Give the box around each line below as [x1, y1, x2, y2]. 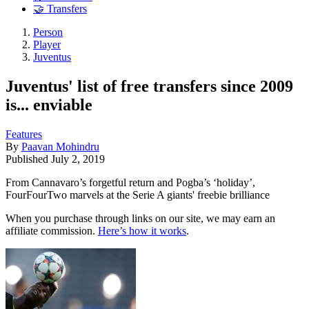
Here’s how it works [98, 224, 186, 237]
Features [6, 128, 42, 140]
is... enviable [6, 95, 92, 114]
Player [33, 39, 61, 51]
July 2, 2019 [51, 152, 105, 165]
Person [33, 26, 63, 39]
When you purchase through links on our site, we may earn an [6, 212, 275, 224]
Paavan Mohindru [21, 140, 99, 152]
